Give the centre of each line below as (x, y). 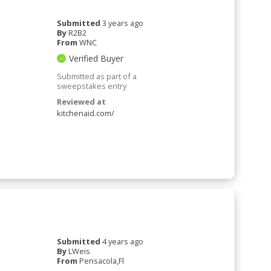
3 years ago (123, 23)
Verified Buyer (96, 58)
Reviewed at (82, 101)
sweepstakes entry (92, 86)
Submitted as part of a (97, 76)
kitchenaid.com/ (86, 113)
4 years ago (123, 241)
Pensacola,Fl (102, 260)
